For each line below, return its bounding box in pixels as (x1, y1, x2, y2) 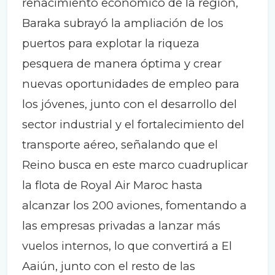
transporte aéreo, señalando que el (22, 137, 218, 152)
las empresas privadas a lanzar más (22, 219, 220, 233)
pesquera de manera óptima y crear (22, 56, 222, 71)
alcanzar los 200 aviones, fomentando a (22, 198, 247, 213)
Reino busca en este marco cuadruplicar (22, 158, 248, 172)
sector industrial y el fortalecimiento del (22, 117, 244, 132)
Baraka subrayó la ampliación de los (22, 16, 223, 31)
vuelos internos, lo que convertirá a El (22, 239, 232, 254)
